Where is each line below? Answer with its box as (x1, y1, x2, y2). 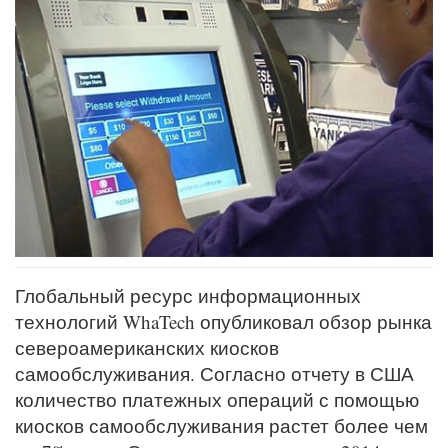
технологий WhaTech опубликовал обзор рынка (15, 309, 432, 335)
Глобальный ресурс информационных (15, 283, 361, 309)
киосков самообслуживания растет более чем (15, 413, 428, 439)
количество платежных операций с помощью (15, 387, 419, 413)
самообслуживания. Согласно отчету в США (15, 361, 414, 387)
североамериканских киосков (15, 335, 279, 361)
